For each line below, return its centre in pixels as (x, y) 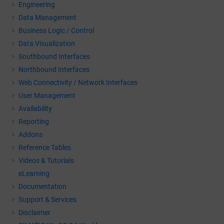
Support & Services (47, 199)
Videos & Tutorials (46, 160)
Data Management (47, 17)
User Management (47, 95)
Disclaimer (34, 212)
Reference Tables (45, 147)
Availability (35, 108)
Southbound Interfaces (54, 56)
